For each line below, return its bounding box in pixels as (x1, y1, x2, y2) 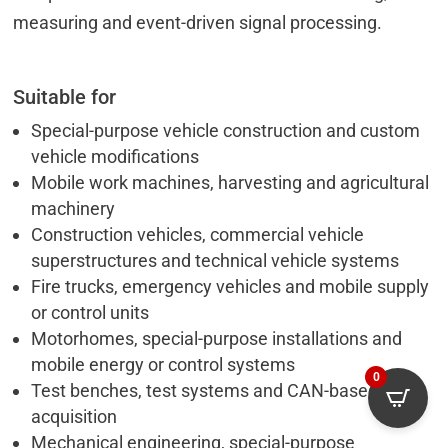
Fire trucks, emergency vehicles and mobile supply (31, 276, 430, 298)
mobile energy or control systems (31, 354, 296, 376)
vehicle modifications (31, 146, 200, 168)
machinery (31, 198, 116, 220)
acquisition (31, 406, 118, 428)
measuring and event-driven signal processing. (13, 12, 383, 34)
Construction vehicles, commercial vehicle (31, 224, 365, 246)
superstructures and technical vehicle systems (31, 250, 400, 272)
